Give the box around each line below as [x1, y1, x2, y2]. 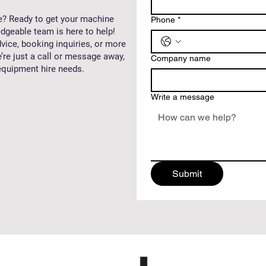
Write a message [151, 92, 214, 102]
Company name [151, 53, 211, 63]
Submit [172, 168, 202, 179]
